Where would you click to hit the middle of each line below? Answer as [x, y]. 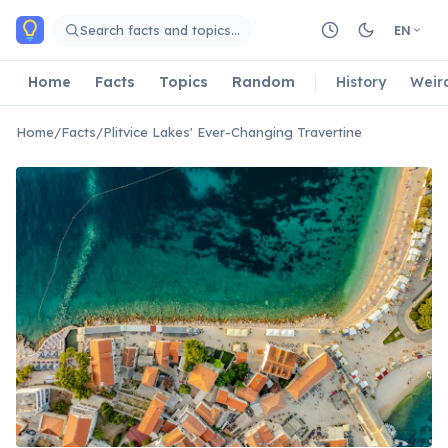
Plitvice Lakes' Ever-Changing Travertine [232, 132]
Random [263, 81]
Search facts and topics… [160, 29]
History [361, 81]
